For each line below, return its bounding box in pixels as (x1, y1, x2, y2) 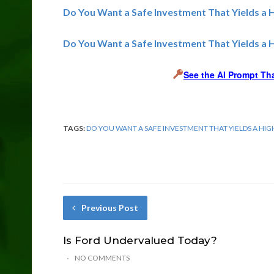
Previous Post (81, 202, 138, 213)
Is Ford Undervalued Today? (63, 234, 217, 246)
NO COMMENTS (75, 253, 130, 262)
